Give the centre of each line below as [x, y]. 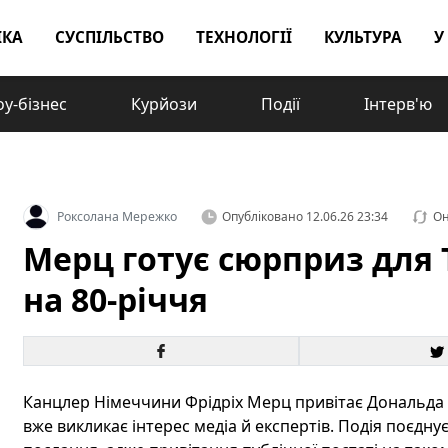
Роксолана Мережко [116, 216]
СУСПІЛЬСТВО [109, 37]
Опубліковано [262, 216]
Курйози [164, 104]
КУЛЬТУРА [363, 37]
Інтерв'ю [398, 104]
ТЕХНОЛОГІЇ [244, 37]
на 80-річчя [115, 299]
